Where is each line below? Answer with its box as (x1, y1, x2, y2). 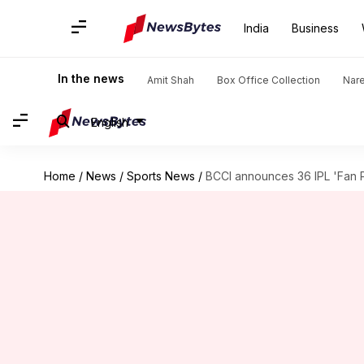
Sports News (126, 169, 195, 183)
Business (292, 21, 339, 35)
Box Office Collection (217, 74, 320, 86)
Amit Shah (147, 74, 194, 86)
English (91, 115, 128, 129)
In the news (58, 71, 124, 85)
